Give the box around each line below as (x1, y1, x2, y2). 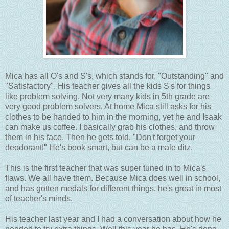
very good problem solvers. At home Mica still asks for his (5, 102, 211, 111)
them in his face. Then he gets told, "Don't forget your (5, 132, 195, 142)
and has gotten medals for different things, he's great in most (5, 184, 221, 193)
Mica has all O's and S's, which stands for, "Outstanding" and (5, 71, 224, 80)
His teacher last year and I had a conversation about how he (5, 214, 221, 223)
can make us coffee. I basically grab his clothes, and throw (5, 122, 215, 131)
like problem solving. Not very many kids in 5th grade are (5, 91, 210, 101)
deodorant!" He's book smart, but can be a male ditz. (5, 143, 195, 152)
